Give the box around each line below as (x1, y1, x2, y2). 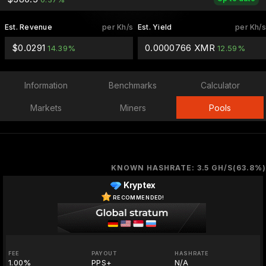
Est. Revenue (5, 23, 52, 31)
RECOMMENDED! (113, 194, 164, 201)
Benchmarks (109, 80, 157, 90)
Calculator (200, 80, 240, 90)
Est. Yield (137, 23, 172, 31)
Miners (119, 102, 146, 113)
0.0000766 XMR (144, 42, 218, 53)
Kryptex (123, 180, 156, 190)
